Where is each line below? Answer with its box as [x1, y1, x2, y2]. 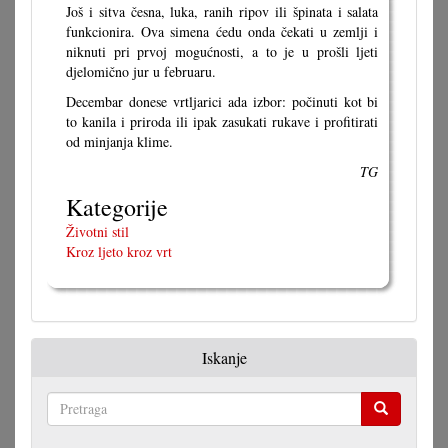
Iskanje [201, 346, 247, 368]
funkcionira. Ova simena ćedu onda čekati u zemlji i [66, 21, 379, 41]
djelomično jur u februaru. [66, 61, 216, 81]
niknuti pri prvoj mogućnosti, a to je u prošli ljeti [66, 41, 379, 61]
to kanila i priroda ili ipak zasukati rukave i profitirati [66, 111, 379, 131]
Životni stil [66, 221, 129, 241]
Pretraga [48, 426, 95, 446]
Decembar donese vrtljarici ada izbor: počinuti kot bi [66, 91, 379, 111]
